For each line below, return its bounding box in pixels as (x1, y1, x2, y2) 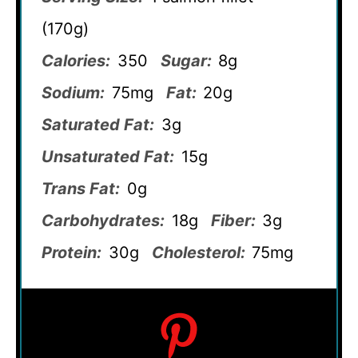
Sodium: (42, 83, 105, 103)
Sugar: (160, 51, 212, 71)
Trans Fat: (42, 179, 120, 199)
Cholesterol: (151, 243, 245, 263)
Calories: (42, 51, 110, 71)
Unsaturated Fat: (42, 147, 174, 167)
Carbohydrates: (42, 211, 165, 231)
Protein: (42, 243, 101, 263)
